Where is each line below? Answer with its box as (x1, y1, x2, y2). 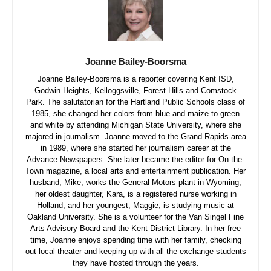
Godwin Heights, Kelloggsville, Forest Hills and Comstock (34, 86, 237, 96)
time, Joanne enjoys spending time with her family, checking (30, 235, 241, 245)
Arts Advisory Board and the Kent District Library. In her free (30, 224, 241, 233)
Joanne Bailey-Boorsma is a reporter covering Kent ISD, (37, 74, 234, 84)
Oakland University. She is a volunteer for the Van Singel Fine (27, 212, 244, 222)
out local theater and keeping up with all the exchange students (25, 247, 246, 256)
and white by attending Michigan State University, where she (30, 120, 241, 130)
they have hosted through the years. (72, 258, 199, 268)
